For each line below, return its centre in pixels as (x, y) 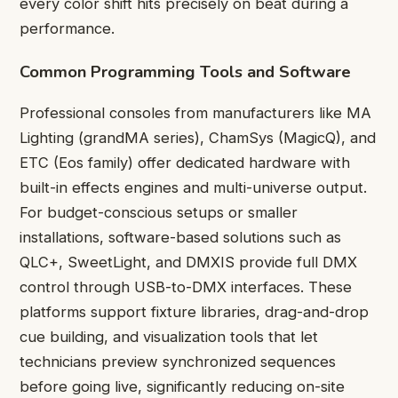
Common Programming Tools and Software (185, 72)
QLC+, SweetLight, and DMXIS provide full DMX (188, 262)
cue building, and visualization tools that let (169, 336)
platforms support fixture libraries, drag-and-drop (194, 311)
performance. (67, 29)
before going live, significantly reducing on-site (182, 386)
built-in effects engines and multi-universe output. (193, 187)
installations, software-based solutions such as (180, 237)
